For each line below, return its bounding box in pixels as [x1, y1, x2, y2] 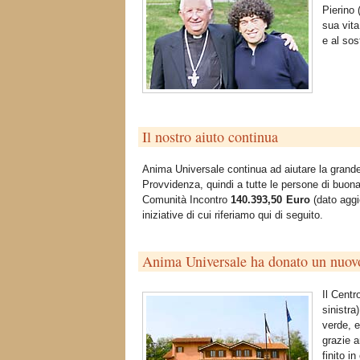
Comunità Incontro [142, 194, 231, 207]
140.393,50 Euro [231, 194, 310, 207]
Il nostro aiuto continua [142, 126, 278, 146]
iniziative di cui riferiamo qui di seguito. [142, 209, 323, 222]
